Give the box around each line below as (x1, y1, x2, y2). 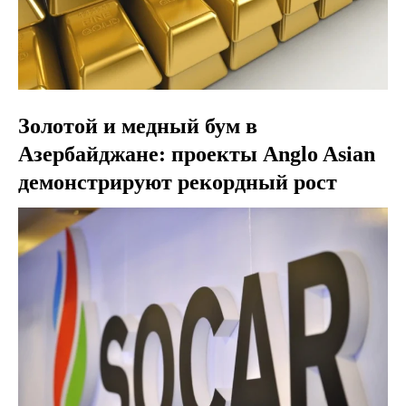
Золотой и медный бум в (18, 113, 257, 138)
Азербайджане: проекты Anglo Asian (18, 141, 375, 166)
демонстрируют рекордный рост (18, 169, 337, 194)
